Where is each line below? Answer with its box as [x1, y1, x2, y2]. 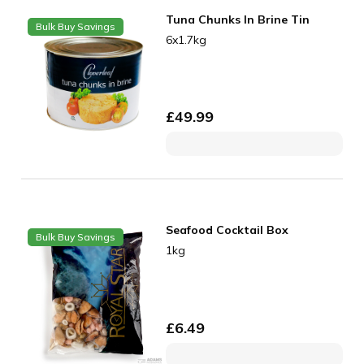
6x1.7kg [166, 32, 207, 47]
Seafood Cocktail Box [166, 223, 289, 238]
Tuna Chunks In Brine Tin [166, 11, 310, 27]
